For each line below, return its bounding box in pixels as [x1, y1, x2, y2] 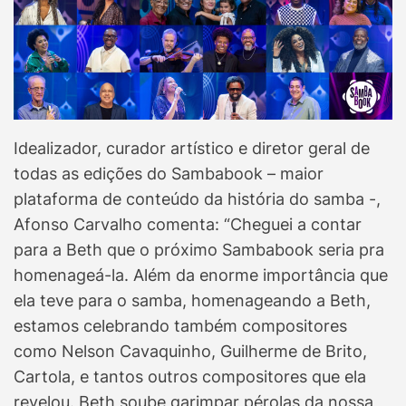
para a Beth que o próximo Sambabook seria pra [14, 240, 384, 260]
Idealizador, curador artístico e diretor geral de [14, 139, 370, 159]
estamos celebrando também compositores [14, 316, 347, 336]
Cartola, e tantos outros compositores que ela [14, 367, 366, 387]
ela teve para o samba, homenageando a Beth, [14, 291, 371, 311]
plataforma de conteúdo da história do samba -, [14, 189, 381, 209]
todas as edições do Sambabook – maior [14, 164, 324, 184]
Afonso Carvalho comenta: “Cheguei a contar [14, 215, 362, 235]
